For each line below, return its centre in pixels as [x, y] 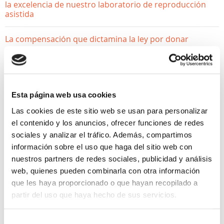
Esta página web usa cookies [64, 95]
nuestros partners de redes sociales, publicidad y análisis [112, 158]
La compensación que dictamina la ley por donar [97, 39]
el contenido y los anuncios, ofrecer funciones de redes [108, 122]
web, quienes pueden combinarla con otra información [106, 170]
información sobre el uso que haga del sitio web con [102, 146]
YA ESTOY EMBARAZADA [69, 189]
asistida [19, 14]
